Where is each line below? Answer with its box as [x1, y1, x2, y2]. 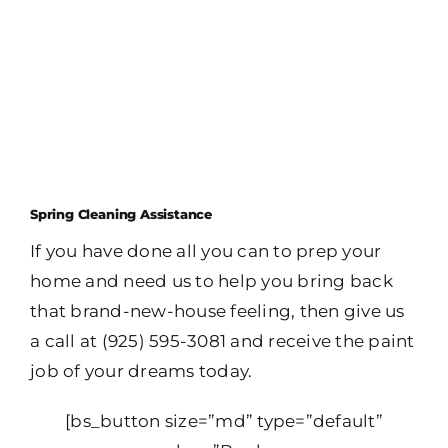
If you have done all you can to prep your [30, 240, 382, 261]
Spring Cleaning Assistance [30, 206, 213, 222]
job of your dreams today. [30, 360, 253, 381]
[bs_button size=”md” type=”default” [65, 410, 383, 431]
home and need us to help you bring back [30, 270, 393, 291]
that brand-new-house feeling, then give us [30, 300, 405, 321]
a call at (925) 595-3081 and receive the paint [30, 330, 415, 351]
